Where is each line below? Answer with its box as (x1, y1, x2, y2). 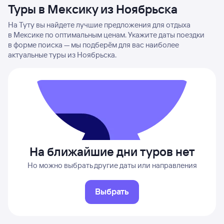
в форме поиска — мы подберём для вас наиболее (8, 40, 179, 49)
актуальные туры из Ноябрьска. (8, 50, 116, 59)
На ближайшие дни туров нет (29, 144, 195, 159)
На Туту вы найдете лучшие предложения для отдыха (8, 20, 190, 29)
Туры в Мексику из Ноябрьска (8, 1, 177, 16)
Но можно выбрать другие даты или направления (27, 160, 197, 170)
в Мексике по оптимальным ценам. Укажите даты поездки (8, 30, 204, 39)
